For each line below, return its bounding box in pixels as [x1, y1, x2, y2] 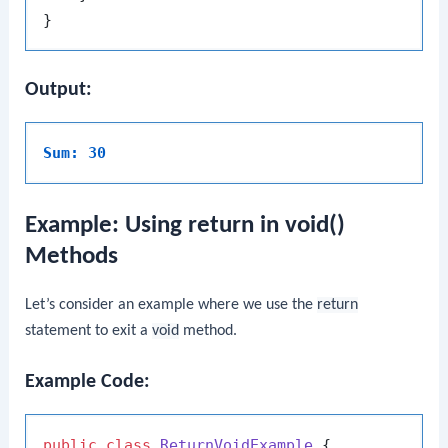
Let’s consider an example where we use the [25, 296, 318, 313]
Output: [25, 79, 93, 100]
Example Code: [25, 372, 151, 393]
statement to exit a [25, 322, 153, 339]
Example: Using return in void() [25, 212, 346, 238]
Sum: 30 [43, 143, 107, 162]
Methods [25, 243, 119, 269]
